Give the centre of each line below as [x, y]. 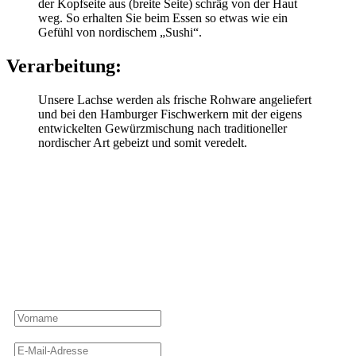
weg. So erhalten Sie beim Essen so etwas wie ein [163, 18]
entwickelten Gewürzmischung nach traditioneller [163, 129]
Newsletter [178, 224]
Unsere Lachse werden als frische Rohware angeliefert [175, 100]
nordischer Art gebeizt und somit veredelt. [143, 143]
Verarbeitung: [64, 66]
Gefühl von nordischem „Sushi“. [120, 33]
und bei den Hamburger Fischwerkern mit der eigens [170, 114]
